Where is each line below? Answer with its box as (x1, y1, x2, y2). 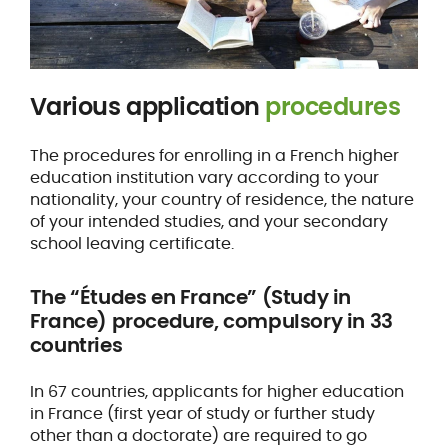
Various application (29, 89, 260, 123)
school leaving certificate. (29, 231, 234, 255)
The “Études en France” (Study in (29, 282, 352, 311)
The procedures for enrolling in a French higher (29, 143, 399, 167)
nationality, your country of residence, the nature (29, 187, 414, 211)
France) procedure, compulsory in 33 (29, 306, 393, 335)
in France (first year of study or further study (29, 401, 375, 425)
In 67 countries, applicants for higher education (29, 379, 404, 403)
